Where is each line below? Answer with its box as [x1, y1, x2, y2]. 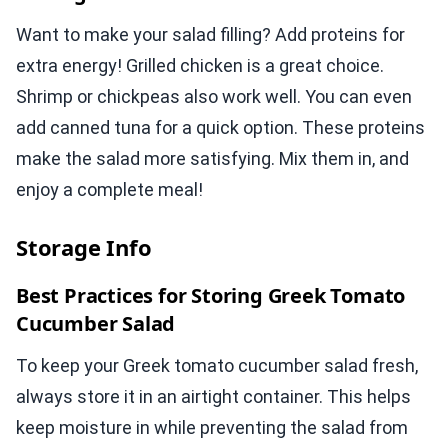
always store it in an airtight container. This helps [16, 386, 411, 408]
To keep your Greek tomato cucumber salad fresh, [16, 355, 418, 377]
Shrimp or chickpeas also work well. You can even [16, 86, 412, 108]
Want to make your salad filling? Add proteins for [16, 24, 405, 46]
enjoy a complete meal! [16, 179, 203, 201]
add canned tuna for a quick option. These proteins [16, 117, 425, 139]
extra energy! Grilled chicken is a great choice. [16, 55, 384, 77]
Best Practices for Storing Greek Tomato [16, 282, 406, 310]
